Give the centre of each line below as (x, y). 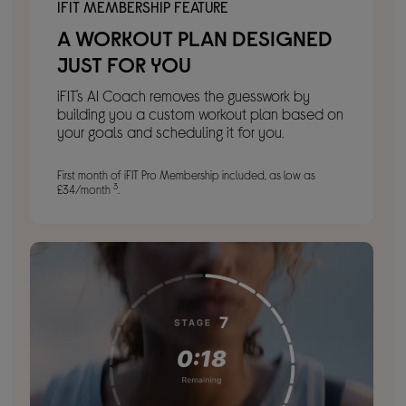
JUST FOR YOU (125, 64)
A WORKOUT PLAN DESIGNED (195, 38)
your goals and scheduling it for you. (171, 132)
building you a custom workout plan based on (201, 114)
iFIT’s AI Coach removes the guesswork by (184, 96)
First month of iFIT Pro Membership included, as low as (187, 175)
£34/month (86, 190)
